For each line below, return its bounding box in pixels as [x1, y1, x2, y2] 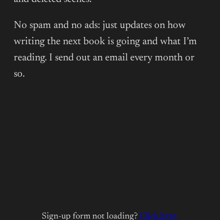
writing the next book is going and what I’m [14, 37, 197, 48]
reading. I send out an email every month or [14, 53, 194, 64]
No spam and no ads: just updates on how [14, 21, 186, 31]
